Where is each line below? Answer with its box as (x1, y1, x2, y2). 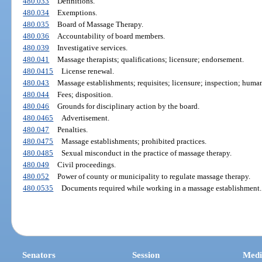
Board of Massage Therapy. (57, 20, 143, 29)
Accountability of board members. (57, 32, 165, 41)
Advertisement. (61, 113, 109, 123)
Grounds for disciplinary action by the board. (57, 102, 199, 111)
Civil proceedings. (57, 160, 116, 170)
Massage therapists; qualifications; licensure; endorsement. (57, 55, 244, 64)
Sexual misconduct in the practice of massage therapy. (61, 149, 232, 158)
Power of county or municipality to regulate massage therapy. (57, 172, 250, 181)
